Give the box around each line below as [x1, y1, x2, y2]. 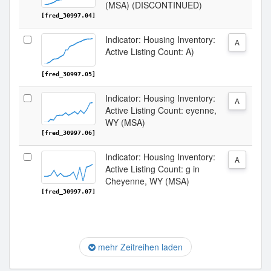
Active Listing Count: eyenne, [105, 104, 217, 116]
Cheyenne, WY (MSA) [105, 175, 189, 187]
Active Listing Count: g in [105, 163, 200, 175]
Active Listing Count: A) [105, 45, 194, 57]
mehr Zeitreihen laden [96, 241, 183, 253]
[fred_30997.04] [41, 12, 96, 19]
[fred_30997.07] [41, 188, 96, 195]
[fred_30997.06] [41, 129, 96, 136]
